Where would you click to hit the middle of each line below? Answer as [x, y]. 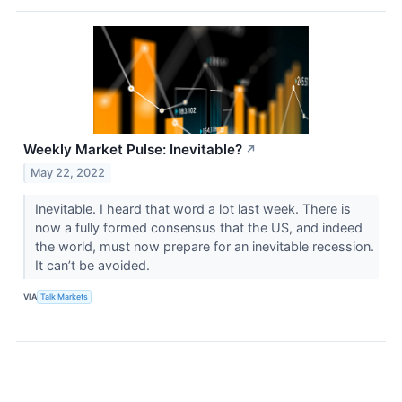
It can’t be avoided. [94, 265]
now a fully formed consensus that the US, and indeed [198, 227]
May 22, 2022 [68, 172]
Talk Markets [65, 297]
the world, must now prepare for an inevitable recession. [204, 246]
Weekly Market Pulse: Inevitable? [133, 149]
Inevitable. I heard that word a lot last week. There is [192, 208]
